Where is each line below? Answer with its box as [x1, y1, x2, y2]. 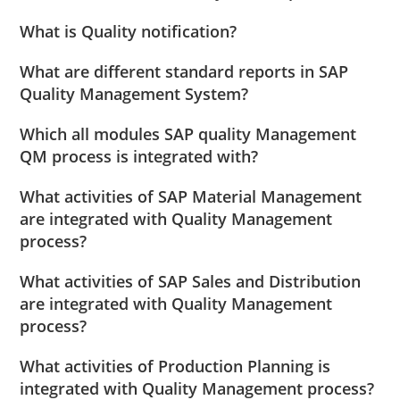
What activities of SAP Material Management [20, 186, 362, 208]
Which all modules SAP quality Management [20, 123, 357, 146]
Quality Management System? [20, 83, 249, 105]
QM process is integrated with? [20, 146, 259, 168]
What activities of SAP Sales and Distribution [20, 271, 362, 293]
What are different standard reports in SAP [20, 61, 349, 83]
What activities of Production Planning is [20, 355, 331, 378]
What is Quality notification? [20, 21, 237, 43]
